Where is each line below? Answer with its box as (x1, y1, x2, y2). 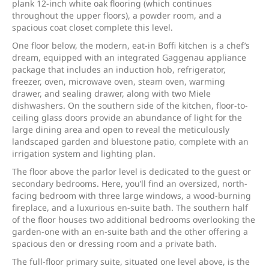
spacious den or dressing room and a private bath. (12, 238, 217, 249)
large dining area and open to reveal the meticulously (12, 124, 229, 135)
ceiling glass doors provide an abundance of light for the (12, 112, 242, 123)
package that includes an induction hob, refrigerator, (12, 64, 226, 75)
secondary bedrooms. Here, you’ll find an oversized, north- (12, 178, 247, 189)
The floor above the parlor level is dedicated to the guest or (12, 166, 251, 177)
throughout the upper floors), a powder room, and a (12, 10, 222, 21)
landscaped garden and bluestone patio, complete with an (12, 136, 249, 147)
